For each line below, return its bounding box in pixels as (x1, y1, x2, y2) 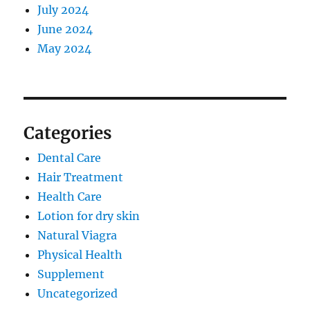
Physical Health (37, 248, 123, 262)
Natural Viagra (37, 228, 118, 243)
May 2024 (37, 42, 92, 56)
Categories (24, 122, 112, 145)
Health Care (37, 190, 102, 204)
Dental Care (37, 151, 102, 165)
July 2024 (37, 3, 89, 17)
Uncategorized (37, 286, 118, 301)
